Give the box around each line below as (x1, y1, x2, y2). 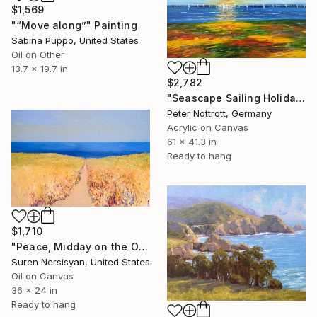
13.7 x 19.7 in (11, 62, 68, 74)
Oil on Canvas (11, 270, 74, 282)
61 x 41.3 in (167, 135, 217, 147)
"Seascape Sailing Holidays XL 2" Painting (295, 91, 305, 104)
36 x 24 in (11, 284, 57, 296)
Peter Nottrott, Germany (167, 107, 272, 119)
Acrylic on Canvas (167, 121, 248, 133)
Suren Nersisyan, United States (11, 256, 150, 268)
